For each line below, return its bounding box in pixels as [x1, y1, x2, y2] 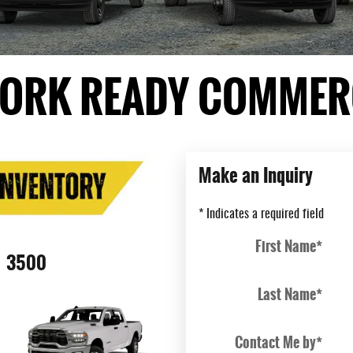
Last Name [258, 283, 317, 306]
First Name [255, 235, 317, 258]
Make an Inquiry [199, 161, 313, 189]
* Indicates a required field [199, 207, 324, 221]
